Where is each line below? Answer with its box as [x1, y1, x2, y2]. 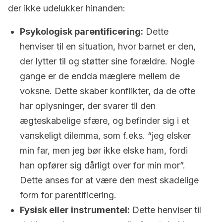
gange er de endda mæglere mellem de [20, 71, 180, 81]
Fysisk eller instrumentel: [20, 205, 130, 215]
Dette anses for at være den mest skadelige [20, 175, 199, 185]
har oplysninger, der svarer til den [20, 101, 156, 111]
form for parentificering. [20, 190, 116, 200]
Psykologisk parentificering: [20, 26, 143, 37]
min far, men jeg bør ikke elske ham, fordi [20, 145, 188, 156]
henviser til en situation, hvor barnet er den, [20, 41, 196, 52]
